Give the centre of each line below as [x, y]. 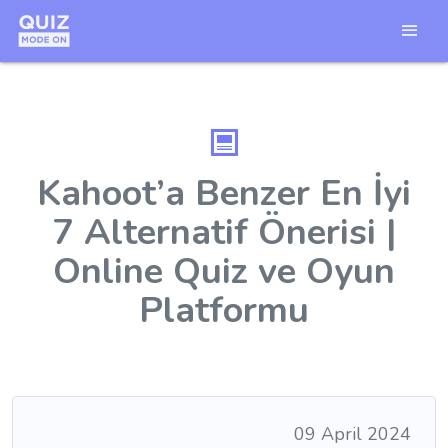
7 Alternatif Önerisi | [224, 232]
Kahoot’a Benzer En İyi [224, 193]
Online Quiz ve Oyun [224, 271]
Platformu [224, 310]
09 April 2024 [352, 434]
